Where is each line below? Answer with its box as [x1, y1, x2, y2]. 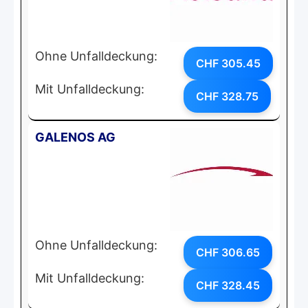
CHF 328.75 [196, 89, 258, 103]
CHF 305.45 [196, 56, 261, 70]
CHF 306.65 [196, 245, 260, 259]
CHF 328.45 [196, 278, 260, 292]
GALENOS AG [35, 129, 115, 144]
